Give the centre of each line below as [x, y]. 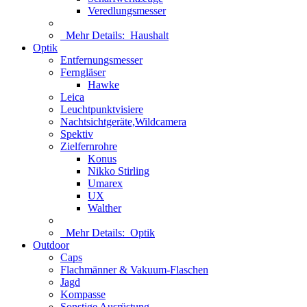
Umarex [105, 183]
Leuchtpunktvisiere [102, 109]
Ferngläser [83, 72]
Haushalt [149, 35]
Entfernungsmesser [101, 60]
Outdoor [51, 245]
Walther [105, 208]
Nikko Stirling [119, 171]
